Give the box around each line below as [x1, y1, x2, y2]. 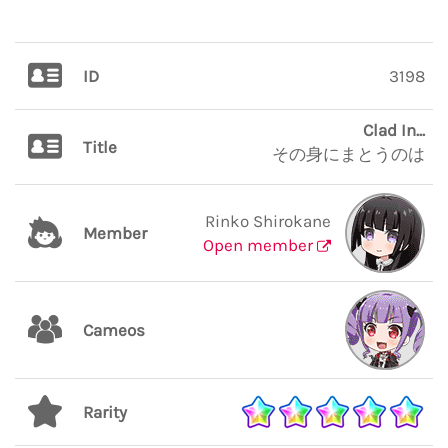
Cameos [83, 320, 145, 340]
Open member [203, 235, 317, 255]
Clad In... [363, 120, 425, 140]
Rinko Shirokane [205, 211, 331, 231]
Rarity [83, 402, 127, 422]
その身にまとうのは [272, 144, 425, 164]
